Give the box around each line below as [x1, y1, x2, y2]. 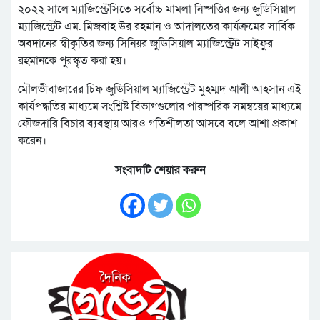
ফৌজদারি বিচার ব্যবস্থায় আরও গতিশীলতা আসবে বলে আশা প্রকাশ [18, 116, 297, 131]
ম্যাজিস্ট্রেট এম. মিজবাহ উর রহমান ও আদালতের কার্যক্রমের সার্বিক [18, 19, 295, 34]
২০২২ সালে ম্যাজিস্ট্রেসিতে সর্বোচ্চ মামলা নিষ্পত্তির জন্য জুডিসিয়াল [18, 1, 296, 17]
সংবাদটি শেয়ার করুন [114, 161, 206, 177]
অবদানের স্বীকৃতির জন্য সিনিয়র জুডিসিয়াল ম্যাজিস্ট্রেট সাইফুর [18, 36, 273, 51]
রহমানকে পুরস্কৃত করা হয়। [18, 53, 126, 69]
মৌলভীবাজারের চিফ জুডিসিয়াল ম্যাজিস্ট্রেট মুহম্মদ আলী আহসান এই [18, 81, 301, 97]
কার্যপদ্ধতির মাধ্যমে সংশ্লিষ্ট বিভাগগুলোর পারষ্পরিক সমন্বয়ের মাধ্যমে [18, 99, 301, 114]
